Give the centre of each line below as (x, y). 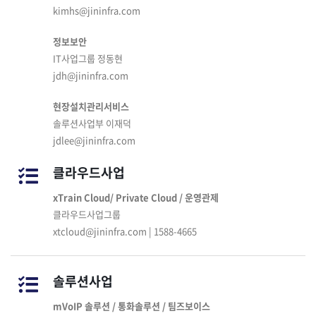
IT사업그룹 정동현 (88, 58)
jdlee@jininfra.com (94, 140)
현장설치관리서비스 (91, 106)
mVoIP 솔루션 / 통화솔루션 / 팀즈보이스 (132, 306)
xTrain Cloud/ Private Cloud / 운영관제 (136, 197)
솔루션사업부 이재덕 (92, 123)
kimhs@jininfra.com (97, 10)
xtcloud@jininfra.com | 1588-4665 (125, 231)
